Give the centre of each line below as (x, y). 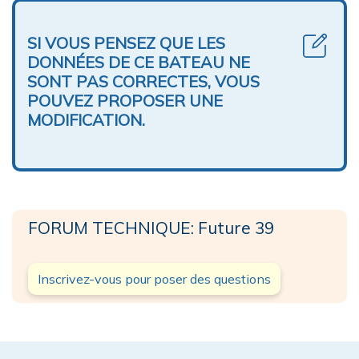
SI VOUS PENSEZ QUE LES (126, 42)
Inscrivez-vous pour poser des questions (154, 278)
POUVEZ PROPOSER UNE (125, 100)
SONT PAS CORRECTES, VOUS (143, 81)
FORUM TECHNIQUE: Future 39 (151, 227)
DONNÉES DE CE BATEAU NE (139, 62)
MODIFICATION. (86, 119)
